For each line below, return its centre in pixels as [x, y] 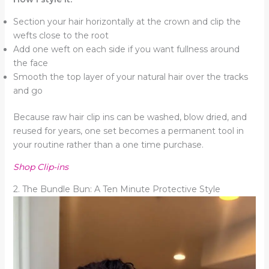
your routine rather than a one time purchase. [108, 144]
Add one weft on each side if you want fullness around [126, 49]
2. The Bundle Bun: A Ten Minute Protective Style [116, 189]
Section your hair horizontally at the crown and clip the [127, 21]
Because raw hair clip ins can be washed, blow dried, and [130, 117]
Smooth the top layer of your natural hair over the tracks [130, 77]
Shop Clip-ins [41, 167]
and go [28, 90]
